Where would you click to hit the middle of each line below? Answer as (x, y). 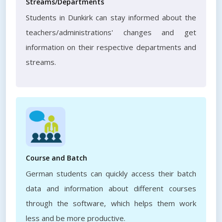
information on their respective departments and (111, 47)
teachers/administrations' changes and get (111, 32)
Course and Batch (56, 158)
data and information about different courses (111, 188)
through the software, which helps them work (111, 203)
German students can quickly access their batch (111, 173)
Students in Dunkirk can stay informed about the (111, 17)
